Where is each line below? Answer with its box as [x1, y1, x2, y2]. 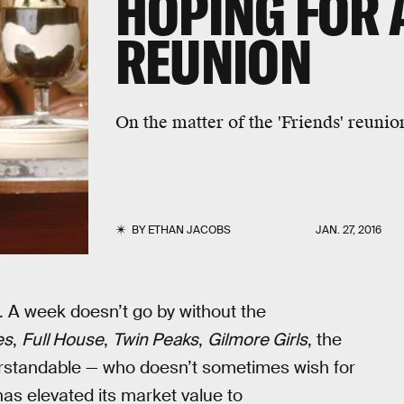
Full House [22, 328, 104, 351]
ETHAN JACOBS [147, 223, 231, 237]
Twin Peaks [113, 328, 198, 351]
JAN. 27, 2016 [316, 223, 382, 237]
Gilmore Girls [207, 328, 308, 351]
